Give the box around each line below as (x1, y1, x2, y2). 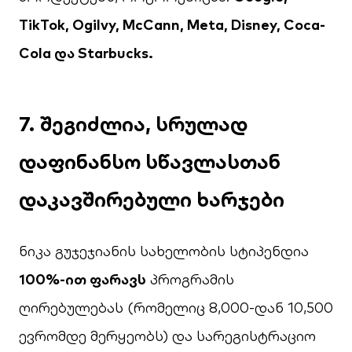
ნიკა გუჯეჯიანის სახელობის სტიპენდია (19, 242, 309, 260)
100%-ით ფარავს (19, 270, 146, 288)
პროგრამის (146, 270, 234, 288)
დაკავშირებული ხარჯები (19, 186, 284, 212)
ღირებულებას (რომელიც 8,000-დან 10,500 (19, 299, 333, 317)
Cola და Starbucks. (19, 44, 153, 62)
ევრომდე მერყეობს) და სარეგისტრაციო (19, 327, 316, 345)
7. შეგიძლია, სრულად (19, 111, 247, 137)
